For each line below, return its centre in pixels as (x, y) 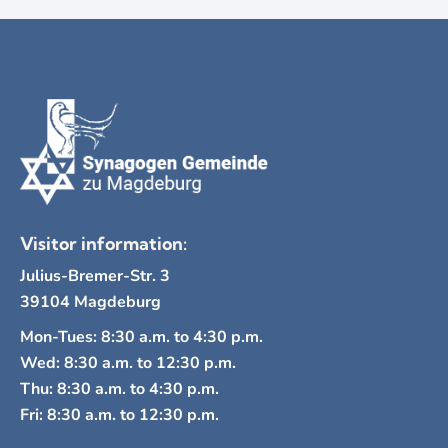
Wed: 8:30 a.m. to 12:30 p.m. (128, 363)
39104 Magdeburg (90, 301)
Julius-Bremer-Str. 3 (95, 275)
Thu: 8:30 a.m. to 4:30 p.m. (119, 389)
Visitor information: (103, 244)
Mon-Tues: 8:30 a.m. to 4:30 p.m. (141, 337)
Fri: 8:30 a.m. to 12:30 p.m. (119, 415)
